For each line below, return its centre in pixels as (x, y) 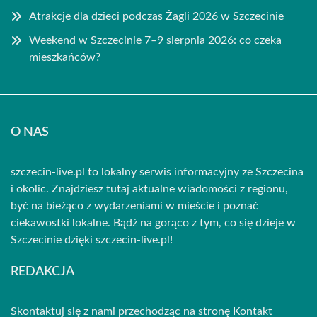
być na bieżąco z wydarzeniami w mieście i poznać (134, 206)
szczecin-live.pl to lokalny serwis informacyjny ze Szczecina (157, 172)
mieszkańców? (65, 57)
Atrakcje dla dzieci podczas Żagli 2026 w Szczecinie (156, 16)
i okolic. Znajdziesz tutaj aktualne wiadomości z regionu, (149, 189)
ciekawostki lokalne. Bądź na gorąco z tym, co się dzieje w (153, 223)
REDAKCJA (42, 272)
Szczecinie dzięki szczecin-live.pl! (92, 240)
